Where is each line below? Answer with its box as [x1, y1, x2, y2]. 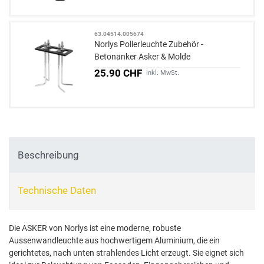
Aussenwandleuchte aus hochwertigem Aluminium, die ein [9, 236, 220, 246]
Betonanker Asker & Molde [94, 51, 191, 61]
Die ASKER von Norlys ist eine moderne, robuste [9, 223, 181, 233]
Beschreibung [18, 148, 79, 161]
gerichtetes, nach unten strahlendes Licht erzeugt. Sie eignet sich [9, 248, 244, 258]
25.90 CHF [94, 67, 143, 79]
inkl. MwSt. [146, 68, 180, 77]
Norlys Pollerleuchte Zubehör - [94, 39, 204, 49]
